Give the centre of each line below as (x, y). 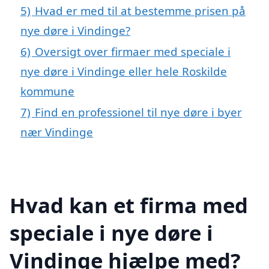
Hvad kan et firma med (129, 205)
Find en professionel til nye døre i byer (138, 112)
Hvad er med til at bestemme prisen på (140, 11)
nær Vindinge (57, 132)
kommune (47, 91)
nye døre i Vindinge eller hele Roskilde (124, 71)
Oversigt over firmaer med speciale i (133, 52)
